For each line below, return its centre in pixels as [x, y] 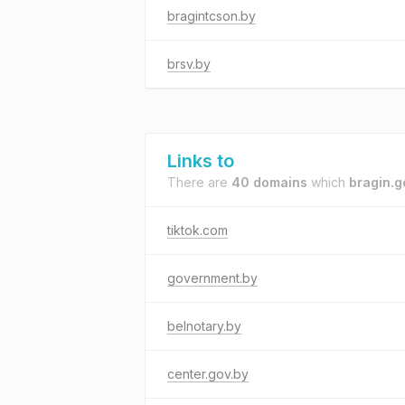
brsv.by [189, 64]
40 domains [269, 182]
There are [199, 182]
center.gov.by [208, 374]
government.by [212, 278]
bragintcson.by [212, 16]
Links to [201, 161]
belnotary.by [204, 326]
